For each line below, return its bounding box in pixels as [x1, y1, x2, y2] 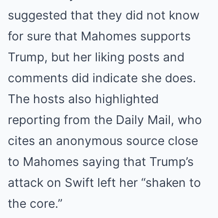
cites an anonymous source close [8, 133, 198, 148]
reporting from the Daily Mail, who [8, 112, 202, 127]
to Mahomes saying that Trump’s [8, 154, 194, 169]
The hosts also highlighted [8, 91, 159, 106]
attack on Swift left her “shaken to [8, 175, 201, 190]
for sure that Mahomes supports [8, 28, 191, 43]
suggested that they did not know [8, 7, 200, 22]
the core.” [8, 196, 62, 211]
